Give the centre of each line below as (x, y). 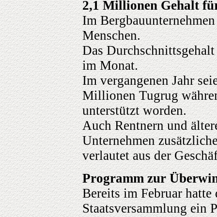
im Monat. (110, 66)
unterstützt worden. (134, 111)
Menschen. (111, 36)
